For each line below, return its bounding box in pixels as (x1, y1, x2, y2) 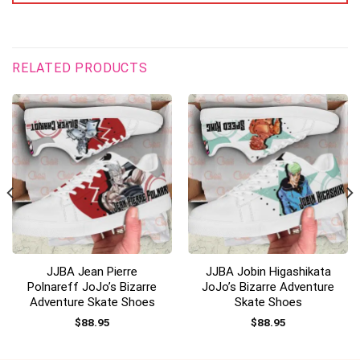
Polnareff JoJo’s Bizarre (27, 279, 157, 294)
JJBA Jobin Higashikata (205, 264, 331, 279)
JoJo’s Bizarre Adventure (202, 279, 334, 294)
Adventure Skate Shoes (29, 294, 155, 309)
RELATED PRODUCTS (12, 59, 148, 76)
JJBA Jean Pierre (47, 264, 137, 279)
